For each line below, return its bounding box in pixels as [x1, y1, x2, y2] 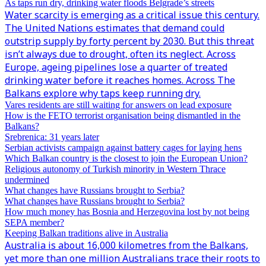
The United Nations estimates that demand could [5, 21, 224, 34]
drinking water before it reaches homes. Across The [5, 74, 235, 87]
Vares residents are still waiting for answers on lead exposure [5, 100, 232, 110]
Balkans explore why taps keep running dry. [5, 87, 201, 100]
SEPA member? [5, 217, 64, 227]
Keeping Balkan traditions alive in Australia [5, 228, 168, 238]
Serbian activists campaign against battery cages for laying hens [5, 142, 242, 153]
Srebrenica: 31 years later [5, 132, 99, 142]
